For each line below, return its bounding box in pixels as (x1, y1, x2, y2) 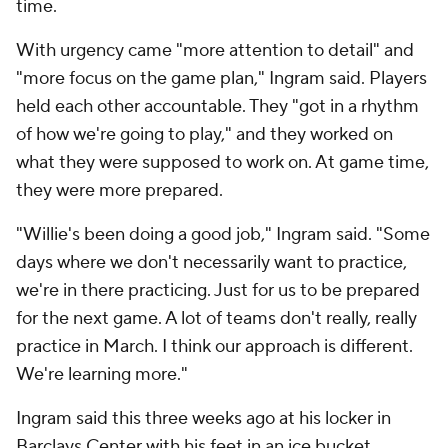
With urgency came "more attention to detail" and (16, 39, 414, 62)
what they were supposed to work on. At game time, (16, 151, 429, 174)
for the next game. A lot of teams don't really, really (16, 307, 417, 330)
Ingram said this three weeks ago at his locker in (16, 407, 391, 430)
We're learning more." (16, 363, 188, 386)
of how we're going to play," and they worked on (16, 123, 393, 146)
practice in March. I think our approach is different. (16, 335, 413, 358)
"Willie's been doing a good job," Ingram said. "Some (16, 223, 430, 246)
